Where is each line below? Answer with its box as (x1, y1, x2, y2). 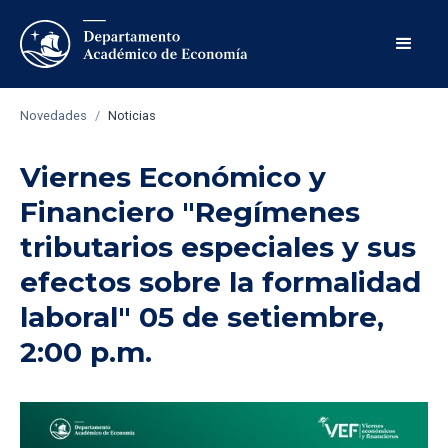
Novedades (20, 108, 87, 123)
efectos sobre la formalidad (20, 265, 421, 299)
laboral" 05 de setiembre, (20, 300, 384, 334)
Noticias (108, 108, 156, 123)
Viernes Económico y (20, 160, 326, 194)
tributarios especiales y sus (20, 230, 416, 264)
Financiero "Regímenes (20, 195, 360, 229)
